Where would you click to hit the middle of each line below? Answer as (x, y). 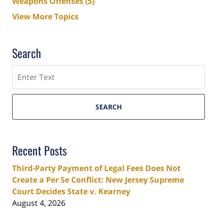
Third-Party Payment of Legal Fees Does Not (96, 168)
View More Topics (45, 17)
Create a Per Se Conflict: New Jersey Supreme (98, 180)
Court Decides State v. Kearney (71, 192)
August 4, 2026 (39, 203)
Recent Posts (39, 150)
